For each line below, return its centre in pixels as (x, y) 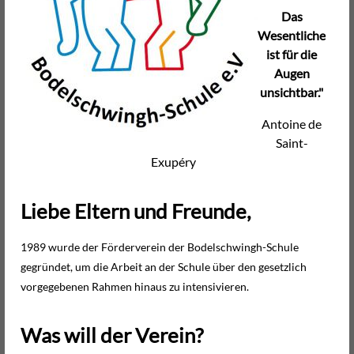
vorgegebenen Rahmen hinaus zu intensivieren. (135, 286)
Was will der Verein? (112, 335)
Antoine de (292, 124)
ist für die (292, 55)
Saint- (292, 143)
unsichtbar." (292, 92)
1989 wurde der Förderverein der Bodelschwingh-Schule (160, 247)
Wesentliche (292, 36)
